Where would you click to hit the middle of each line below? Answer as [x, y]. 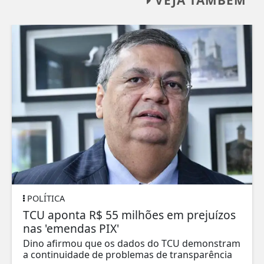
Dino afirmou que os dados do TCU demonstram [132, 243]
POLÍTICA [45, 198]
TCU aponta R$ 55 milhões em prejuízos [129, 214]
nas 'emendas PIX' [71, 228]
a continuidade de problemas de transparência [128, 254]
